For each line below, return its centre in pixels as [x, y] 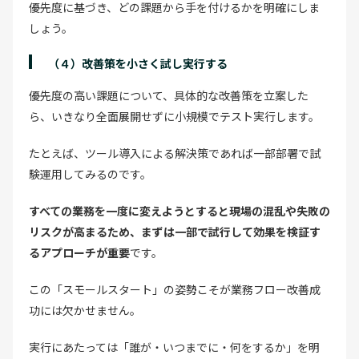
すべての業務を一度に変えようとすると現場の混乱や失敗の [179, 210]
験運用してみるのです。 [90, 173]
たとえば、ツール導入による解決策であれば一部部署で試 [175, 153]
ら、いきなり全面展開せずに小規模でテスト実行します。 [174, 116]
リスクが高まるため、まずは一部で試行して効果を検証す [175, 231]
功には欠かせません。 [85, 310]
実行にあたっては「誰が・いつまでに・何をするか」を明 [174, 347]
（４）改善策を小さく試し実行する [138, 63]
